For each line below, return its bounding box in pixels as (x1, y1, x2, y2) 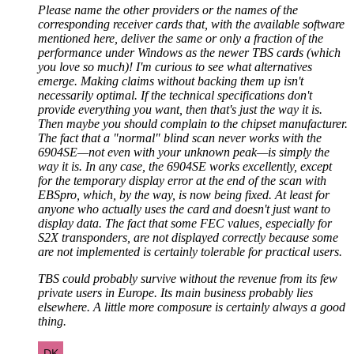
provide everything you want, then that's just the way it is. (38, 102, 322, 116)
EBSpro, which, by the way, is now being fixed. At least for (38, 187, 330, 201)
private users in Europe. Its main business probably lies (38, 285, 313, 299)
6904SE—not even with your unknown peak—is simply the (38, 145, 330, 159)
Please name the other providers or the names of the (38, 2, 298, 17)
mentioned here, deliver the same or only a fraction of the (38, 31, 323, 45)
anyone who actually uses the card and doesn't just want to (38, 201, 330, 216)
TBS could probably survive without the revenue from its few (38, 271, 337, 285)
